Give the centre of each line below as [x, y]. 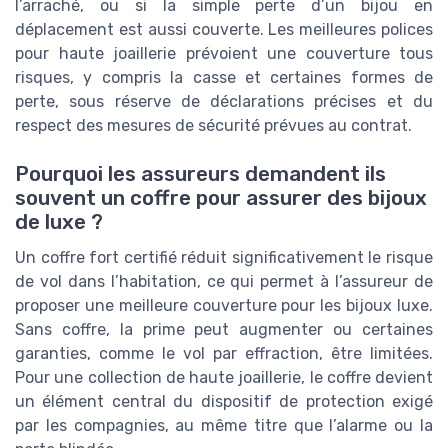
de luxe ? [59, 222]
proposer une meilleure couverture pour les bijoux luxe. [224, 306]
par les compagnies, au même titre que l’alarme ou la [224, 426]
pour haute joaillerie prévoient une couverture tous [224, 53]
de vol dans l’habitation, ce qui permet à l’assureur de [224, 282]
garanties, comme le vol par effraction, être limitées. [224, 354]
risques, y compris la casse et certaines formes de [224, 77]
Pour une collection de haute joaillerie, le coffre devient [224, 378]
